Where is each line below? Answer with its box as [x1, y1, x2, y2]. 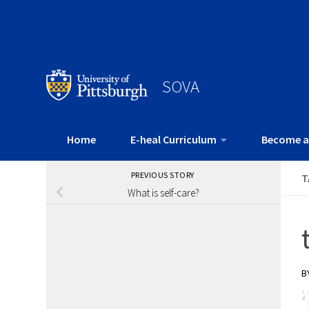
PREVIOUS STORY [130, 170, 197, 181]
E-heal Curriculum [130, 132, 217, 147]
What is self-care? [128, 186, 200, 199]
